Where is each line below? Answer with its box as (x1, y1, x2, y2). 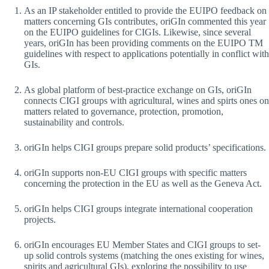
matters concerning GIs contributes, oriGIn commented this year (24, 16, 266, 27)
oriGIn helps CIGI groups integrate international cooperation (24, 204, 253, 214)
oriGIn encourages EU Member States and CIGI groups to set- (24, 240, 261, 250)
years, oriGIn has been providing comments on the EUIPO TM (24, 38, 263, 49)
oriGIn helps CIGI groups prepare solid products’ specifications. (24, 142, 266, 153)
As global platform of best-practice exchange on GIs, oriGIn (24, 85, 252, 95)
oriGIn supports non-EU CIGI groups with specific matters (24, 168, 247, 178)
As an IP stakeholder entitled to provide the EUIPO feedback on (24, 5, 267, 16)
